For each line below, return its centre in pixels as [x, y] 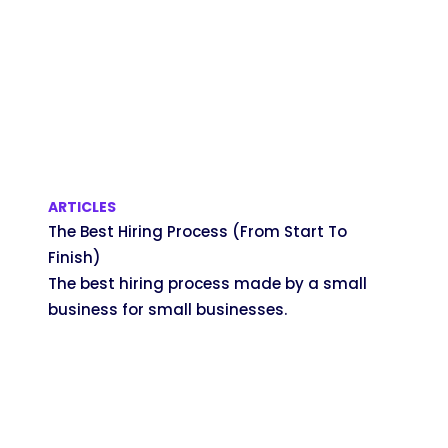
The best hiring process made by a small [207, 284]
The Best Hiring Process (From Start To [197, 232]
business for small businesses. [167, 310]
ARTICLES [82, 207]
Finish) [74, 258]
